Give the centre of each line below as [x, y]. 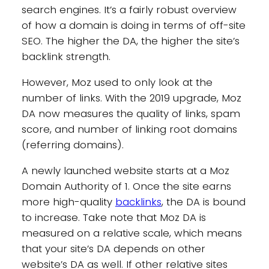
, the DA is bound [203, 201]
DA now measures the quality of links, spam [131, 113]
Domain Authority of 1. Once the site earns [126, 186]
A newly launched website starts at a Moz [125, 170]
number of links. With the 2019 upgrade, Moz [131, 98]
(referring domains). [72, 144]
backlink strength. [67, 57]
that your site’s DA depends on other [113, 248]
